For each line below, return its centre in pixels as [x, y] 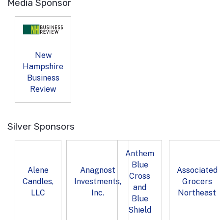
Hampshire [43, 66]
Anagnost [97, 170]
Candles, [38, 182]
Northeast [197, 193]
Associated [197, 170]
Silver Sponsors [41, 126]
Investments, [97, 182]
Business [43, 78]
